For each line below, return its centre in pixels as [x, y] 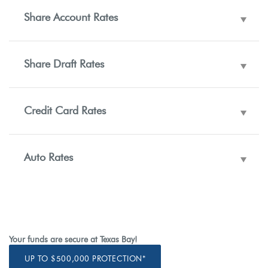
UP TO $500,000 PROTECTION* [85, 258]
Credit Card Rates [65, 111]
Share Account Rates [71, 17]
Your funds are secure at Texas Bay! [73, 240]
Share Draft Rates [64, 64]
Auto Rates [48, 157]
